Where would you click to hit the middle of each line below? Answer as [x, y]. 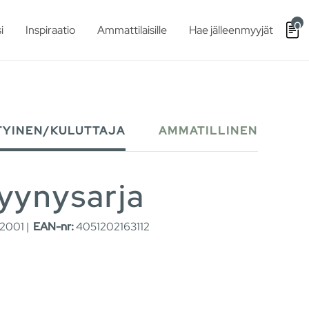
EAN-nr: [53, 227]
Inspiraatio [50, 30]
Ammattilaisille [132, 30]
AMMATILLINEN [208, 131]
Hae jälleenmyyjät [231, 30]
